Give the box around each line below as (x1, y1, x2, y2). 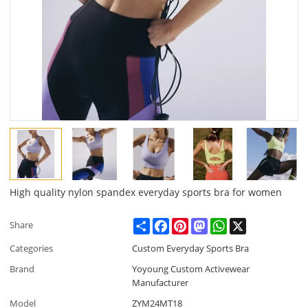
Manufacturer (132, 276, 189, 289)
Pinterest (188, 217, 226, 230)
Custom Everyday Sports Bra (132, 242, 250, 255)
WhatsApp (227, 217, 270, 230)
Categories (10, 242, 54, 255)
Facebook (169, 217, 210, 230)
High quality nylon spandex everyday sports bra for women (10, 186, 283, 199)
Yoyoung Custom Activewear (132, 263, 250, 276)
